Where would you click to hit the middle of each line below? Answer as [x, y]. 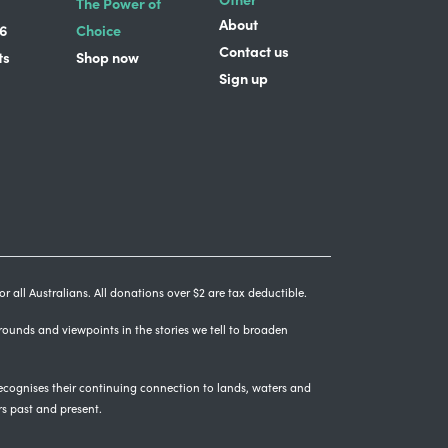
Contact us [253, 50]
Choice [98, 29]
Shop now [107, 56]
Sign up [243, 77]
